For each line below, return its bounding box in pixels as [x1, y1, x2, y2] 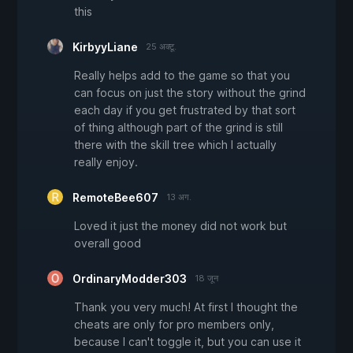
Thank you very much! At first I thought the [74, 300, 298, 314]
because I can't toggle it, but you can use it [74, 335, 301, 349]
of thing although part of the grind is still [74, 121, 283, 135]
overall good [74, 236, 141, 251]
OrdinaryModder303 [72, 272, 187, 286]
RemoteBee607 [72, 191, 158, 205]
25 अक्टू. [146, 41, 176, 53]
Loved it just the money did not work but [74, 219, 287, 233]
